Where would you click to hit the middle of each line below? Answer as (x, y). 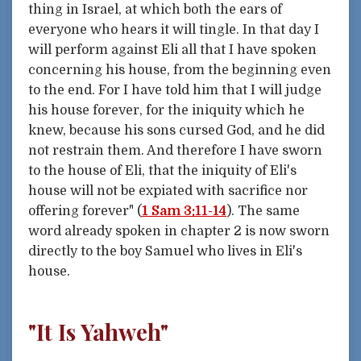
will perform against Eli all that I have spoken (172, 50)
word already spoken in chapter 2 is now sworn (179, 232)
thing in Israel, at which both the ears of (155, 10)
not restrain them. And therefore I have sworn (175, 151)
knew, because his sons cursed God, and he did (176, 131)
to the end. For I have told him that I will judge (175, 91)
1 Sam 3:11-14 (184, 212)
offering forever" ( (85, 212)
